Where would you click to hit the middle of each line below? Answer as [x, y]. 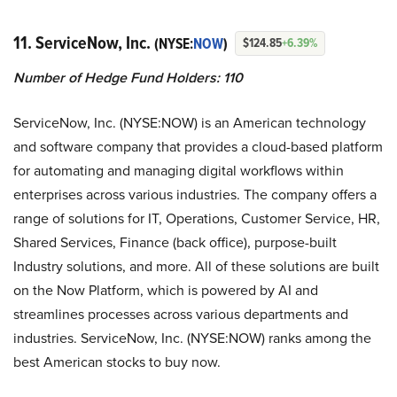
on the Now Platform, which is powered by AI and [166, 290]
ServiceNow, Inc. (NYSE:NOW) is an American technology [190, 122]
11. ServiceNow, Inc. [84, 42]
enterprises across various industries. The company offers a [195, 194]
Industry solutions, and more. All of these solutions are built [196, 266]
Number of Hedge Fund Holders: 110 [128, 77]
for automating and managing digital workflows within [179, 170]
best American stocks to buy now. [117, 362]
